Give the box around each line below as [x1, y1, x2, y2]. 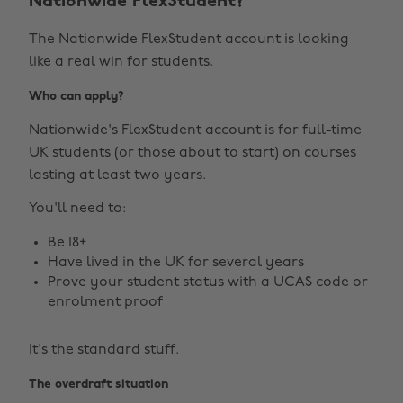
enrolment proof [48, 295, 163, 309]
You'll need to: [29, 201, 126, 216]
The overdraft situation [29, 378, 168, 391]
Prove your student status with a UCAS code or [48, 275, 368, 290]
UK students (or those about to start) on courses [29, 146, 356, 160]
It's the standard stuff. [29, 343, 179, 357]
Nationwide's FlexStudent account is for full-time [29, 123, 362, 138]
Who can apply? [29, 90, 123, 103]
